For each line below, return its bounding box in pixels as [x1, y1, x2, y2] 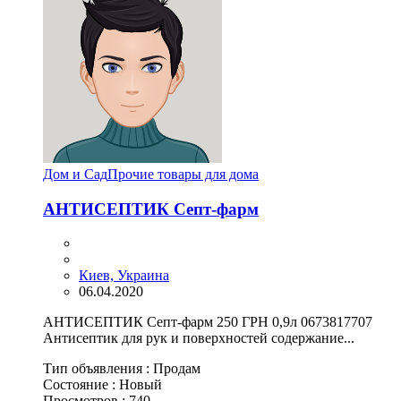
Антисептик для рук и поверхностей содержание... [43, 330, 354, 346]
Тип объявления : [43, 361, 153, 377]
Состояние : [43, 377, 119, 393]
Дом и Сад [43, 166, 107, 182]
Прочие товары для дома [107, 166, 259, 182]
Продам [153, 361, 200, 377]
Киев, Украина [79, 268, 169, 284]
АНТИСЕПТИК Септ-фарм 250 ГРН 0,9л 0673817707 [43, 314, 372, 330]
